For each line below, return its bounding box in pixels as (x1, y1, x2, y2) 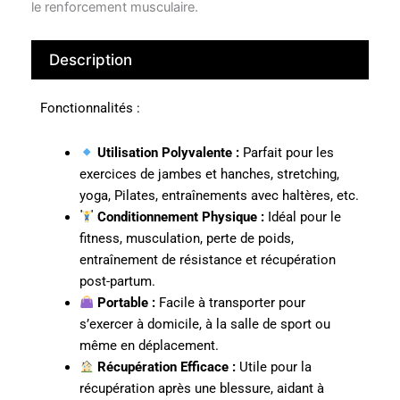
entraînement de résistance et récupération (79, 252, 336, 268)
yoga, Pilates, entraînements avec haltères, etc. (79, 187, 359, 204)
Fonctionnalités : (40, 100, 140, 117)
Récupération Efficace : (97, 359, 237, 375)
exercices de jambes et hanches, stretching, (79, 166, 339, 182)
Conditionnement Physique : (97, 209, 265, 225)
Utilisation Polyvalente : (97, 145, 240, 161)
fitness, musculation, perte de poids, (79, 230, 294, 246)
